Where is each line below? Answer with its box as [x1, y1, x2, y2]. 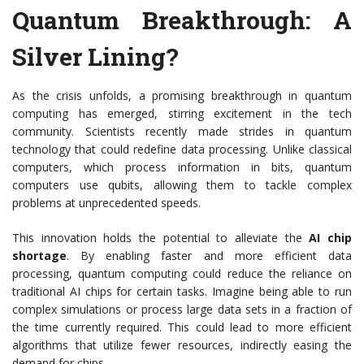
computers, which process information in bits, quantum [12, 159, 352, 175]
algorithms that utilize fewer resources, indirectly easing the [12, 337, 352, 353]
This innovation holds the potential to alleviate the [12, 230, 310, 246]
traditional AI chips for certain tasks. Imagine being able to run [12, 284, 352, 300]
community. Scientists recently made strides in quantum [12, 123, 352, 140]
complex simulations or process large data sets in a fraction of [12, 301, 352, 318]
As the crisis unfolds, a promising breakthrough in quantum [12, 88, 352, 104]
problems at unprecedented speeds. [12, 195, 201, 211]
